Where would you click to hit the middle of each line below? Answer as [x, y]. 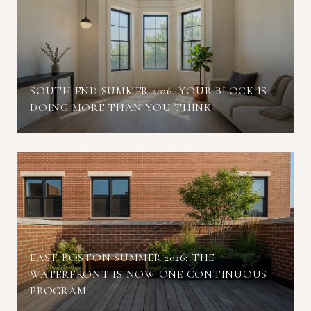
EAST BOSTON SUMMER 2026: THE [122, 257]
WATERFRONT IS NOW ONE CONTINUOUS [149, 274]
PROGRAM [58, 291]
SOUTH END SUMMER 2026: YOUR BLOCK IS [149, 91]
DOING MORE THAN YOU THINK [121, 107]
